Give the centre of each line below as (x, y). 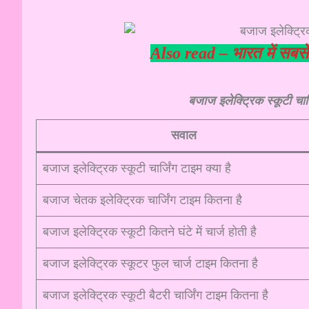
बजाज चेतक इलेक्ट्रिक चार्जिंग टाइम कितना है (142, 200)
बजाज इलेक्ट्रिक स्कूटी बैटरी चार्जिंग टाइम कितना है (156, 295)
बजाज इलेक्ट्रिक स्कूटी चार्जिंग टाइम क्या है (137, 168)
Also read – (191, 53)
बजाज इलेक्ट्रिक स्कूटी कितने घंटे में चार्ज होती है (150, 231)
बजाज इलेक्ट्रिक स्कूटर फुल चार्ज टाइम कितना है (150, 263)
